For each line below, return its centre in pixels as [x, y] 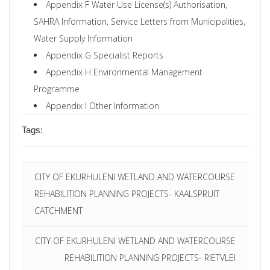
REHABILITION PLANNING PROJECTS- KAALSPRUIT [127, 193]
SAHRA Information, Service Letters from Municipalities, [140, 21]
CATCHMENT [58, 210]
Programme [57, 89]
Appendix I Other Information [102, 105]
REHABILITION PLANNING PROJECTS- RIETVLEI [150, 257]
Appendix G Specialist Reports [105, 55]
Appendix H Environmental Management [124, 72]
